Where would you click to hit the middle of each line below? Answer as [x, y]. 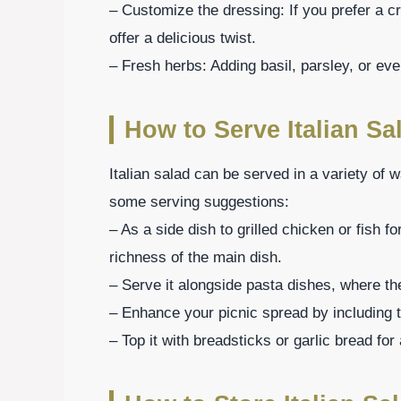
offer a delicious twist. [183, 38]
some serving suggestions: [199, 202]
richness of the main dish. [196, 258]
